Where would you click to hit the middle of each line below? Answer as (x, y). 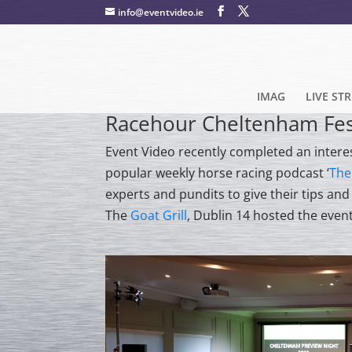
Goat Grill (159, 215)
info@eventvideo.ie (161, 12)
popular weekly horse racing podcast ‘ (218, 173)
